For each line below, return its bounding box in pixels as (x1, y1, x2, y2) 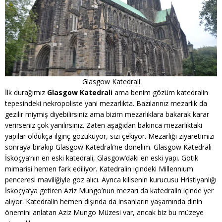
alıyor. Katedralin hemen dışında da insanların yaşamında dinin (5, 197, 202, 206)
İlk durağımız (5, 88, 47, 97)
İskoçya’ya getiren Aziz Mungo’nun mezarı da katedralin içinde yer (5, 186, 214, 195)
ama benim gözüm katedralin (112, 88, 208, 97)
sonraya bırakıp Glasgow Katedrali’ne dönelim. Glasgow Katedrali (5, 142, 212, 152)
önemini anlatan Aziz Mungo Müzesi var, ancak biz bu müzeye (5, 208, 204, 217)
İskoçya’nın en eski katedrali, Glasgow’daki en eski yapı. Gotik (5, 153, 198, 163)
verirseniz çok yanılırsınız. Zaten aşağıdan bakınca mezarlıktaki (5, 120, 202, 130)
